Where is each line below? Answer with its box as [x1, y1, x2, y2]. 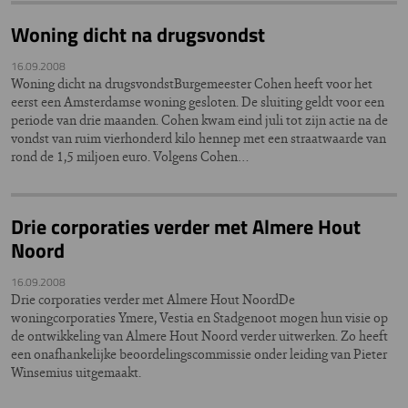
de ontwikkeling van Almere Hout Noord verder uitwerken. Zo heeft [11, 326, 388, 345]
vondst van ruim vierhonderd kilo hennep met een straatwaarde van [11, 128, 386, 148]
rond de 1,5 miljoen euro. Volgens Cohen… [11, 147, 250, 166]
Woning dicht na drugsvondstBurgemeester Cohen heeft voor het [11, 74, 372, 93]
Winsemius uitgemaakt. [11, 362, 141, 382]
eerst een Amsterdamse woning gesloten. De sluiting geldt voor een [11, 92, 384, 111]
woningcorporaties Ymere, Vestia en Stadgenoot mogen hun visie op [11, 308, 388, 327]
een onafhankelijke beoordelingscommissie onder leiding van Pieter [11, 344, 387, 363]
